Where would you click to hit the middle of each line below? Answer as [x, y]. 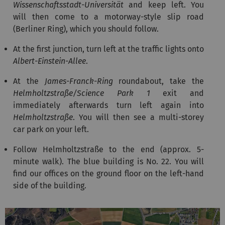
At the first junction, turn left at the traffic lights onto [108, 49]
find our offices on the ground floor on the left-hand [108, 173]
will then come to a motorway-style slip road [108, 17]
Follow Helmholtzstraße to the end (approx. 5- [108, 149]
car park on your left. [51, 129]
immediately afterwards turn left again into [108, 105]
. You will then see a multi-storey [138, 117]
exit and [177, 93]
